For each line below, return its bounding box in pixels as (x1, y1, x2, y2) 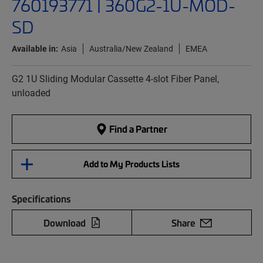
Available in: (12, 43, 58, 55)
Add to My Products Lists (83, 158, 180, 170)
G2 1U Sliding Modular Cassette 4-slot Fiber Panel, (12, 72, 219, 85)
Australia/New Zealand (89, 43, 173, 55)
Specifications (12, 192, 71, 205)
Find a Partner (107, 122, 167, 136)
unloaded (12, 86, 50, 99)
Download (43, 216, 86, 230)
